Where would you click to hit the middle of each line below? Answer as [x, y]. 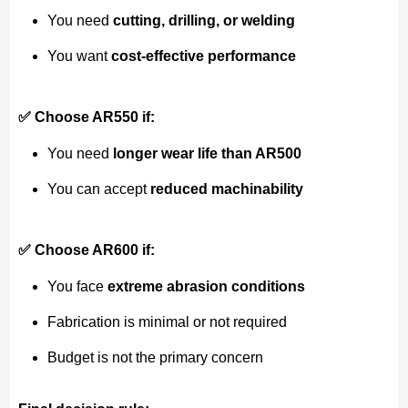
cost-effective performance [203, 56]
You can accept [98, 189]
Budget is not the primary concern [155, 358]
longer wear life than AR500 [207, 154]
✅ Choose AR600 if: [86, 250]
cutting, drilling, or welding [204, 21]
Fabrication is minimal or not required [167, 322]
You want [79, 56]
